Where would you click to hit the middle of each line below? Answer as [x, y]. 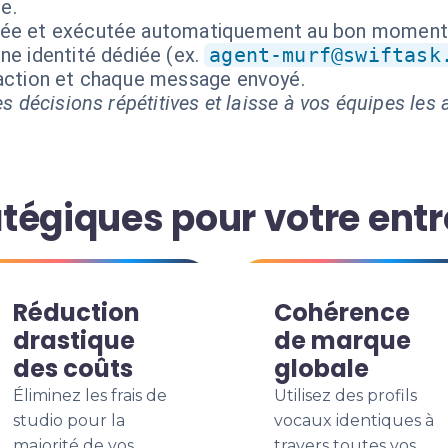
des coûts [73, 368]
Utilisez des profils [345, 395]
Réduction [76, 312]
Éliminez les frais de [90, 395]
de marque [342, 340]
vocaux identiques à [354, 420]
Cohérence [342, 312]
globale [321, 368]
